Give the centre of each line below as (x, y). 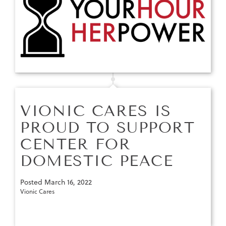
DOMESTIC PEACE (97, 161)
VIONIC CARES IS (96, 111)
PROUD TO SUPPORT (107, 127)
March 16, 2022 (68, 182)
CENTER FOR (75, 144)
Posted (32, 182)
